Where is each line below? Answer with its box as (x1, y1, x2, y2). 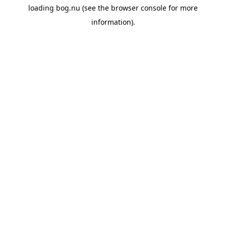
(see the (80, 3, 109, 13)
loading (28, 3, 56, 13)
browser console (111, 3, 166, 13)
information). (91, 17, 135, 27)
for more (166, 3, 198, 13)
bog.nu (56, 3, 80, 13)
